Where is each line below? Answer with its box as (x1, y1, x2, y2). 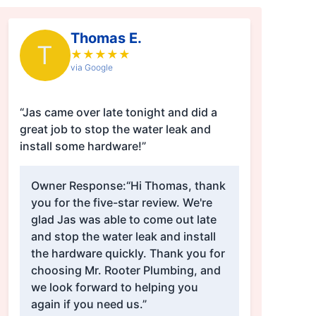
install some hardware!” (19, 139, 146, 154)
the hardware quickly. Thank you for (30, 246, 225, 261)
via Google (70, 62, 113, 73)
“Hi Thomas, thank (126, 178, 226, 193)
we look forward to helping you (30, 280, 198, 295)
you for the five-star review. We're (30, 195, 212, 210)
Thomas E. (70, 30, 142, 47)
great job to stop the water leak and (19, 122, 211, 137)
